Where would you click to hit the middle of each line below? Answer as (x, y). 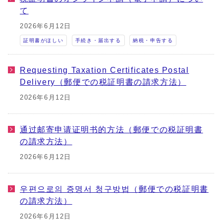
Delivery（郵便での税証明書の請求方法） (103, 82)
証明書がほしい (44, 40)
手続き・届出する (98, 40)
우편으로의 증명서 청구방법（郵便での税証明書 (114, 189)
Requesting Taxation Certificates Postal (105, 70)
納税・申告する (153, 40)
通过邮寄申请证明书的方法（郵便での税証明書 (111, 129)
